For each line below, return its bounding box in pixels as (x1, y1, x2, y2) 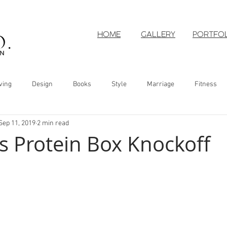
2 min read (37, 119, 69, 128)
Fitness (195, 80, 217, 89)
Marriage (147, 80, 174, 89)
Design (32, 80, 53, 89)
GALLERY (141, 31, 175, 39)
